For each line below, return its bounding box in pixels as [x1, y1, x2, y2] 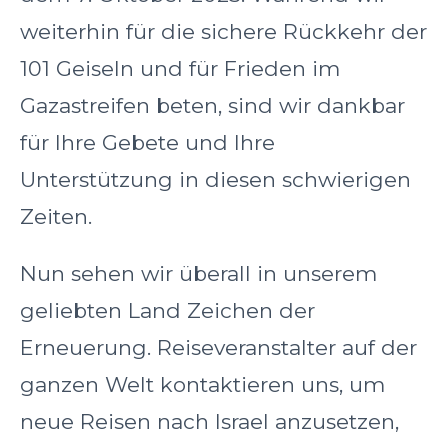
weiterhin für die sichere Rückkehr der [20, 19, 427, 45]
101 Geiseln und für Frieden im [20, 56, 340, 82]
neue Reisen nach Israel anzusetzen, [20, 409, 399, 435]
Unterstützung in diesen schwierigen [20, 167, 411, 193]
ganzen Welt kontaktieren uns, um [20, 372, 385, 398]
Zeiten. [20, 204, 92, 230]
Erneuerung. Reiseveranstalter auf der [20, 335, 417, 361]
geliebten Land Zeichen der [20, 298, 315, 324]
